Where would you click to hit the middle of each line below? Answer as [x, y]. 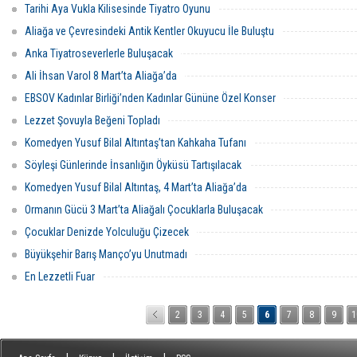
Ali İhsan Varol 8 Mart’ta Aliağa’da [101, 76]
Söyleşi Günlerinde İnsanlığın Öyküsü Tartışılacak [133, 165]
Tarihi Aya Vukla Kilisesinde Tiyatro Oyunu [118, 9]
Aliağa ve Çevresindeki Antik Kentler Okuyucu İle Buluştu [149, 31]
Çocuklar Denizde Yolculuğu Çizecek [107, 232]
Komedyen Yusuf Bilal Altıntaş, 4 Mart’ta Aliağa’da [136, 187]
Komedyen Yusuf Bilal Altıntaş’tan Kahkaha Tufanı [135, 143]
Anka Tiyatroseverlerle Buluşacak [99, 53]
